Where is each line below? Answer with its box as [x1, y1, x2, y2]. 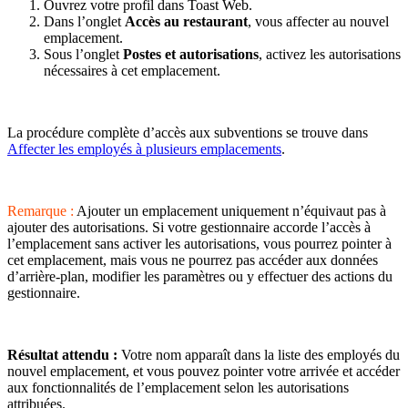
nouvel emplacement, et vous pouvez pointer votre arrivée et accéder [7, 362, 400, 379]
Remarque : [7, 202, 74, 219]
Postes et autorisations [123, 46, 259, 62]
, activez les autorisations [259, 46, 401, 62]
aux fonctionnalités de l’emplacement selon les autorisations [7, 379, 349, 395]
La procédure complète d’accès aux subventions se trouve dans [7, 124, 368, 140]
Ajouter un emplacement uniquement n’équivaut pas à [74, 202, 386, 219]
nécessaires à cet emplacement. [44, 62, 220, 78]
